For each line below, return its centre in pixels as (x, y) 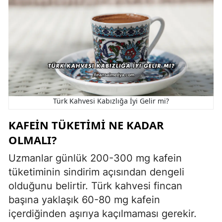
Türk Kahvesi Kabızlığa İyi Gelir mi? (111, 101)
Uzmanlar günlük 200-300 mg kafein (95, 158)
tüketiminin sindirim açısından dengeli (96, 172)
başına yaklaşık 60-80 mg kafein (84, 199)
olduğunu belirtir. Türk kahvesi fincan (95, 186)
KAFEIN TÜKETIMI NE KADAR (86, 125)
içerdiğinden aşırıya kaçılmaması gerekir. (103, 213)
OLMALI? (33, 139)
